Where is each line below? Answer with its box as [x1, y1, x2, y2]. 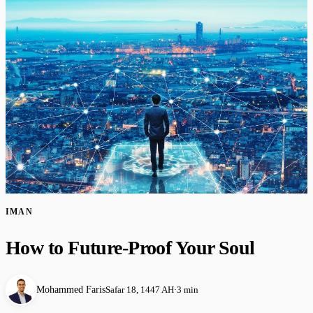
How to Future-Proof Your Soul [6, 237, 255, 259]
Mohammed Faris [36, 284, 105, 296]
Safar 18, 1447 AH [105, 284, 174, 296]
